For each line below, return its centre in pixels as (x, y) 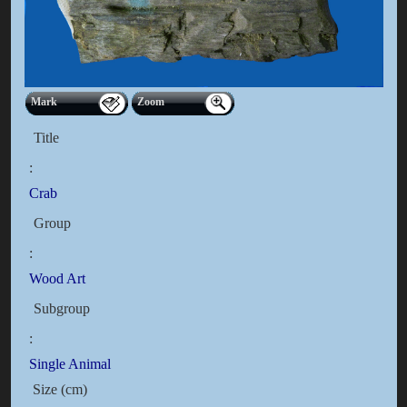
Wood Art (57, 279)
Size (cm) (58, 390)
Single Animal (69, 364)
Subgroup (61, 309)
